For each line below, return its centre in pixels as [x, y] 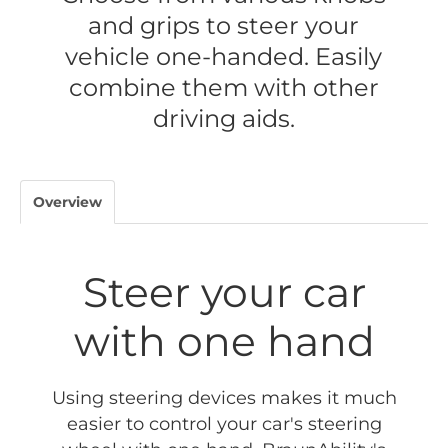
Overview [67, 202]
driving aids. [223, 118]
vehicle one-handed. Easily [224, 56]
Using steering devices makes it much [224, 398]
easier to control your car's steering [224, 424]
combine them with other [223, 87]
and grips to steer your [224, 25]
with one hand [224, 341]
